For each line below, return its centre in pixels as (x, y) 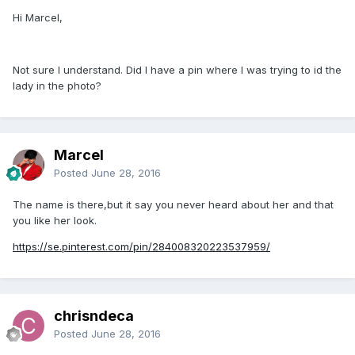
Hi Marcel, (38, 17)
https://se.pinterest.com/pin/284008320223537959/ (141, 246)
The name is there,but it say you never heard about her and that (173, 204)
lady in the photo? (57, 85)
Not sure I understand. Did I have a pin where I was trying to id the (177, 69)
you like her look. (55, 220)
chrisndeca (94, 315)
